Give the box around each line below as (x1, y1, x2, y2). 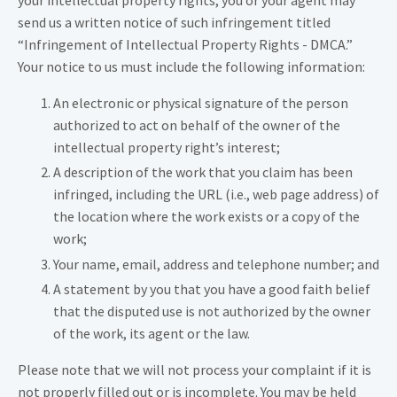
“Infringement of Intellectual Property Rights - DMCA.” (18, 35, 353, 54)
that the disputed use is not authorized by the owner (53, 301, 370, 320)
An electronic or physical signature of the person (53, 94, 348, 113)
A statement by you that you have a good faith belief (53, 279, 370, 298)
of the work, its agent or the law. (53, 323, 250, 342)
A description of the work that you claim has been (53, 163, 353, 182)
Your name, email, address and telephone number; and (53, 254, 379, 273)
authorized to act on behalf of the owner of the (53, 116, 340, 135)
